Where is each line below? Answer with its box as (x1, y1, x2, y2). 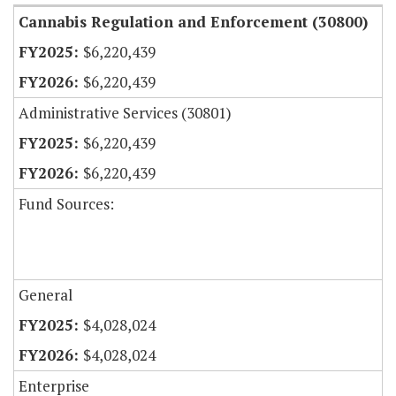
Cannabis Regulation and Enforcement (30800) (19, 11, 368, 33)
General (19, 285, 72, 306)
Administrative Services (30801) (19, 103, 232, 124)
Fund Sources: (19, 194, 114, 215)
